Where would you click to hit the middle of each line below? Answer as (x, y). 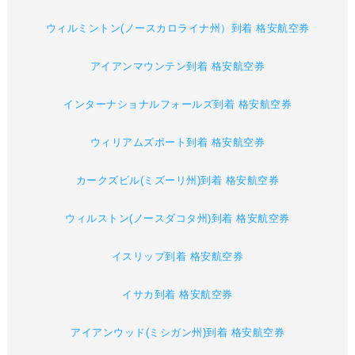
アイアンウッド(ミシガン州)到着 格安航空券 (177, 333)
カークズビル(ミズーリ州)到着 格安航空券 (177, 181)
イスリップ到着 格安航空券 (177, 257)
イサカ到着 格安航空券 (177, 295)
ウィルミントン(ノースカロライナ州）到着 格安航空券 (177, 29)
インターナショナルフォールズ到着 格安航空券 (177, 105)
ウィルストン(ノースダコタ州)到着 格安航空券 (177, 219)
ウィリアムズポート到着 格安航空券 (177, 143)
